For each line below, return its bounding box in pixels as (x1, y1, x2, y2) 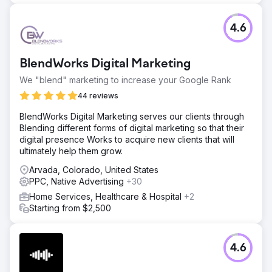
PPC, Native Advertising (29, 175, 126, 186)
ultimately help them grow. (19, 145, 123, 156)
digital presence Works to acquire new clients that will (19, 134, 234, 144)
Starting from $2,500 (29, 202, 111, 213)
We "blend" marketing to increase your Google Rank (19, 74, 231, 85)
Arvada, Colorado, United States (29, 164, 158, 175)
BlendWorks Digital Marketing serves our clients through (19, 110, 244, 121)
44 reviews (78, 90, 118, 100)
